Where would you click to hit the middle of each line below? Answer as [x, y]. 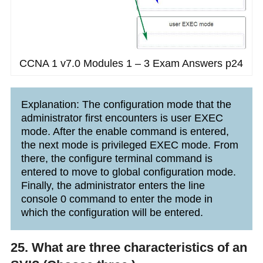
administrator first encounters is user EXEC [122, 118]
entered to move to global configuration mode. [128, 172]
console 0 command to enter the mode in [117, 199]
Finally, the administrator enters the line [113, 185]
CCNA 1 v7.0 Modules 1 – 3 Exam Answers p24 [131, 63]
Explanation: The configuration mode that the [126, 104]
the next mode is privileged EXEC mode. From [129, 145]
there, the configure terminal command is [117, 158]
